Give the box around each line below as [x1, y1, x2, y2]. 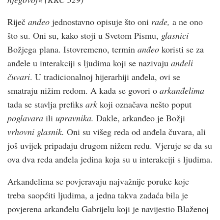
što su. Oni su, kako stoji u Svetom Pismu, [7, 29, 161, 41]
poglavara [7, 111, 43, 124]
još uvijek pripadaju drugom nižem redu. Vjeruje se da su [7, 139, 212, 151]
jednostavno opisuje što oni [52, 15, 151, 27]
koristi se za [159, 43, 204, 55]
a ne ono [170, 15, 203, 27]
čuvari [7, 70, 30, 82]
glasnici [161, 29, 189, 41]
